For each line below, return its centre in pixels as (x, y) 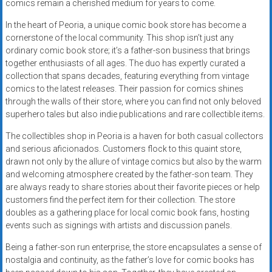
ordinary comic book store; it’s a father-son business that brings (127, 51)
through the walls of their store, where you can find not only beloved (133, 102)
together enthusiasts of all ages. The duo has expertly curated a (125, 63)
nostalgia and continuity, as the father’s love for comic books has (130, 260)
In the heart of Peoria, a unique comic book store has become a (126, 25)
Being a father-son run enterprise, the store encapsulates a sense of (133, 247)
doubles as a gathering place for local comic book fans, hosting (127, 213)
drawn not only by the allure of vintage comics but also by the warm (133, 162)
